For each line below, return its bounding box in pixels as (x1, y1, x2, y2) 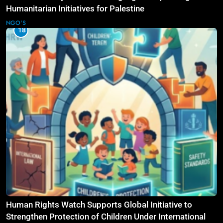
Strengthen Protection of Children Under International (6, 212, 206, 222)
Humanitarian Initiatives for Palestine (6, 3, 144, 13)
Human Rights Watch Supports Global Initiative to (6, 200, 192, 210)
